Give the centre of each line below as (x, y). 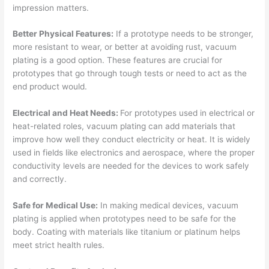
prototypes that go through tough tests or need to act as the (130, 74)
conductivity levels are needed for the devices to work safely (131, 166)
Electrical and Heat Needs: (67, 113)
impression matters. (51, 8)
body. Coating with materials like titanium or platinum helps (127, 232)
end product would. (50, 87)
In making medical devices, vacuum (168, 206)
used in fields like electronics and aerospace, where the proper (134, 153)
